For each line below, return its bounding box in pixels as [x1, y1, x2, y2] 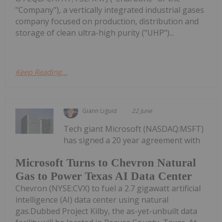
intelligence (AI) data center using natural [15, 194, 168, 206]
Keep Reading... [15, 66, 67, 77]
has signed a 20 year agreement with [63, 134, 201, 146]
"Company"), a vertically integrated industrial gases [15, 4, 204, 15]
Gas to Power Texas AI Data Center [15, 170, 192, 183]
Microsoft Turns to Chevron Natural [15, 157, 196, 169]
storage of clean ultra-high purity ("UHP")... [15, 27, 174, 38]
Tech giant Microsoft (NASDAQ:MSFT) [63, 123, 204, 134]
